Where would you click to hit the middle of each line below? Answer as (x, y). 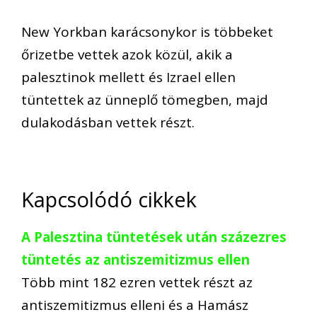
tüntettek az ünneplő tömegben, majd (145, 99)
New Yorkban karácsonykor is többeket (147, 31)
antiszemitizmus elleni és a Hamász (135, 305)
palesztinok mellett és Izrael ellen (128, 77)
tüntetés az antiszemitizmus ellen (136, 260)
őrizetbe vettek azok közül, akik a (127, 54)
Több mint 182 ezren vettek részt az (137, 283)
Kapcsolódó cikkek (109, 200)
